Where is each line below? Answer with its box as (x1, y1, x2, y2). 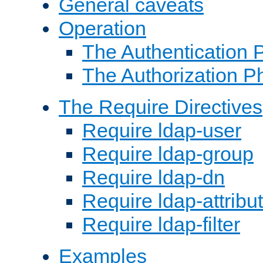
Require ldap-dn (82, 166, 225, 188)
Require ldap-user (82, 119, 241, 141)
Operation (59, 16, 146, 39)
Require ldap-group (82, 142, 254, 165)
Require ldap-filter (82, 213, 240, 235)
